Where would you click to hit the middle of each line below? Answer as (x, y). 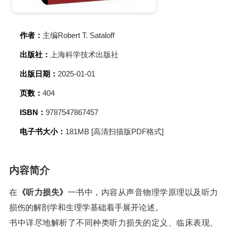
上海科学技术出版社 (84, 54)
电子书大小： (43, 131)
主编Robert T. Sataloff (79, 35)
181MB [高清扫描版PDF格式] (115, 131)
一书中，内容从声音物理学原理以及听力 (143, 192)
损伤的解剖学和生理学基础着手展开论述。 (86, 207)
